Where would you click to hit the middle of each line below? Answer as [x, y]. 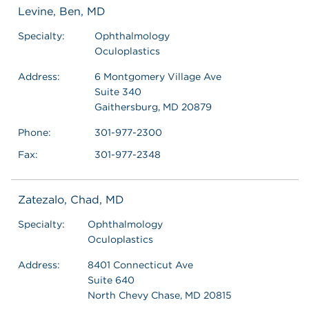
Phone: [34, 132]
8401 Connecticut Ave [140, 265]
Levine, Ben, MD [62, 11]
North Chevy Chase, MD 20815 [160, 295]
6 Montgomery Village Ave [158, 76]
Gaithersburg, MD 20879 [153, 107]
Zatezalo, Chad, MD [71, 199]
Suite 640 [111, 280]
